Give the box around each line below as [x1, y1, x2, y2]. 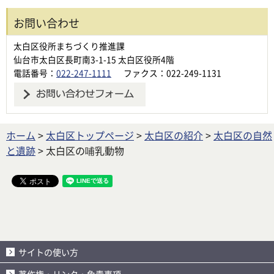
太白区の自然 [213, 128, 272, 143]
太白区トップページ [46, 128, 134, 143]
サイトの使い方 [18, 246, 78, 259]
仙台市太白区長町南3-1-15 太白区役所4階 [13, 53, 174, 65]
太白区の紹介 [144, 128, 203, 143]
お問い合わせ [13, 14, 80, 31]
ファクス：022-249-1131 [124, 66, 221, 79]
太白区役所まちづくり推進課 [13, 39, 125, 52]
